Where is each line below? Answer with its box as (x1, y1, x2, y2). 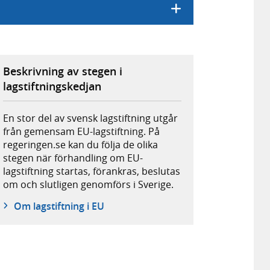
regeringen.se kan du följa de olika (3, 137, 159, 151)
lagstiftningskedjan (3, 78, 102, 93)
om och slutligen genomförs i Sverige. (3, 177, 174, 191)
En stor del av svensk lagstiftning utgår (3, 111, 178, 125)
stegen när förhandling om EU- (3, 151, 143, 165)
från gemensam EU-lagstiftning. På (3, 124, 160, 138)
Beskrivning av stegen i (3, 63, 123, 78)
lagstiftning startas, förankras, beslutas (3, 164, 181, 178)
